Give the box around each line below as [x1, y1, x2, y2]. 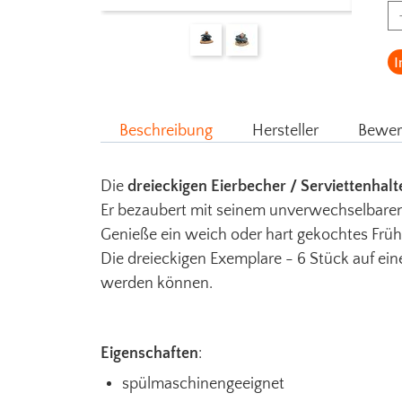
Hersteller [252, 121, 319, 140]
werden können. [100, 274, 213, 293]
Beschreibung [119, 121, 213, 140]
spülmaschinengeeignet [122, 374, 284, 393]
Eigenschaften [100, 344, 198, 363]
